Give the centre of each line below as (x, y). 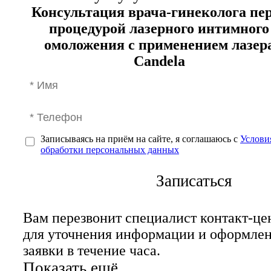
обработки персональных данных (110, 149)
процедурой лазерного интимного (159, 28)
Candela (159, 61)
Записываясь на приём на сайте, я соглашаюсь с (140, 139)
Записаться (194, 181)
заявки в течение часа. (92, 250)
